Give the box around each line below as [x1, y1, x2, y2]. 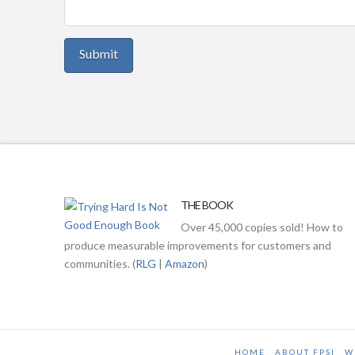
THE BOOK [180, 198, 233, 212]
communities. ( [63, 257, 136, 271]
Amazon [164, 257, 204, 271]
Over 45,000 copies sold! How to [180, 220, 343, 235]
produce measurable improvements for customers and [63, 239, 331, 253]
